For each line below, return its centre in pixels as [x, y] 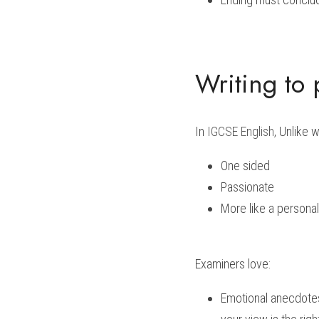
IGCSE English [241, 131]
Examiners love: [233, 264]
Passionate [247, 187]
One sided [247, 166]
